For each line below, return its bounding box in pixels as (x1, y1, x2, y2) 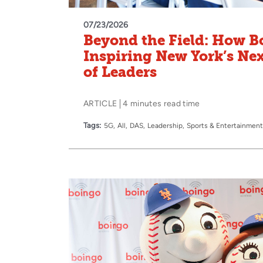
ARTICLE (83, 98, 117, 109)
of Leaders (83, 63, 157, 80)
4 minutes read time (123, 98, 200, 109)
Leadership (147, 121, 183, 130)
